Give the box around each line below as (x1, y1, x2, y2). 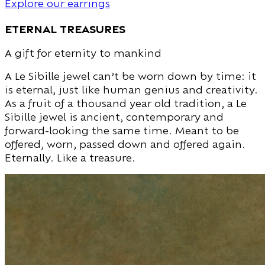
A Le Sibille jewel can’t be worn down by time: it (5, 69, 256, 82)
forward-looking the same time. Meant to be (5, 124, 239, 137)
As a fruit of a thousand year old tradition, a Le (5, 96, 247, 109)
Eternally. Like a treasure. (5, 151, 135, 164)
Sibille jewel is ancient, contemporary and (5, 110, 224, 123)
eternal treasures (5, 21, 125, 35)
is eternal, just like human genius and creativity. (5, 83, 258, 96)
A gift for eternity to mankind (5, 46, 161, 59)
